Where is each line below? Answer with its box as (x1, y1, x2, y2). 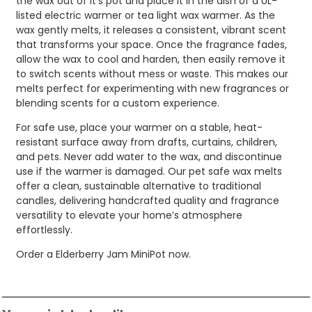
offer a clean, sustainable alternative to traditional (16, 178, 261, 193)
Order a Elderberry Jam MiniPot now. (16, 247, 191, 262)
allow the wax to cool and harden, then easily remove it (16, 52, 286, 66)
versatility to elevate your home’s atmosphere (16, 208, 242, 222)
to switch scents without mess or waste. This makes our (16, 66, 288, 81)
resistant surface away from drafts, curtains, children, (16, 134, 277, 149)
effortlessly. (16, 222, 72, 237)
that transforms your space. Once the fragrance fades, (16, 37, 287, 52)
